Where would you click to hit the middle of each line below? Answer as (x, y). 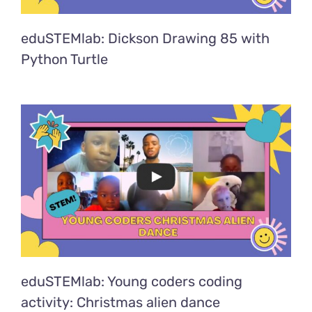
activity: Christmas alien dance (120, 302)
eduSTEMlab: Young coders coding (131, 281)
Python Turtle (64, 59)
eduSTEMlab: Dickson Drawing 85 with (145, 38)
